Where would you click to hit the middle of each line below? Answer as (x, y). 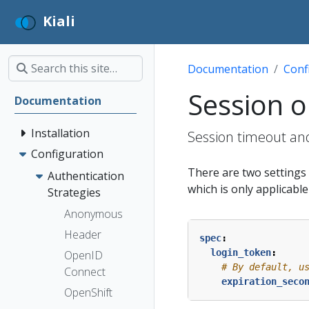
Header (83, 235)
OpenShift (88, 293)
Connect (85, 272)
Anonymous (93, 214)
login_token (241, 252)
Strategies (74, 192)
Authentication (86, 176)
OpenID (83, 256)
